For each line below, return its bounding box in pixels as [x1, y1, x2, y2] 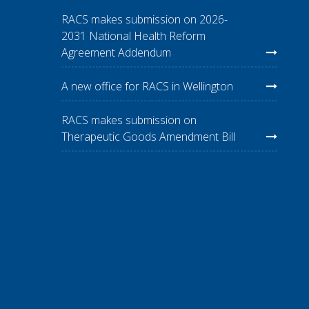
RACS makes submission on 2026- [61, 11, 228, 27]
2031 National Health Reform [61, 28, 206, 43]
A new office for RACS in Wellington [61, 78, 233, 94]
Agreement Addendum [61, 44, 171, 60]
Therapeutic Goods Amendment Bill [61, 128, 235, 144]
